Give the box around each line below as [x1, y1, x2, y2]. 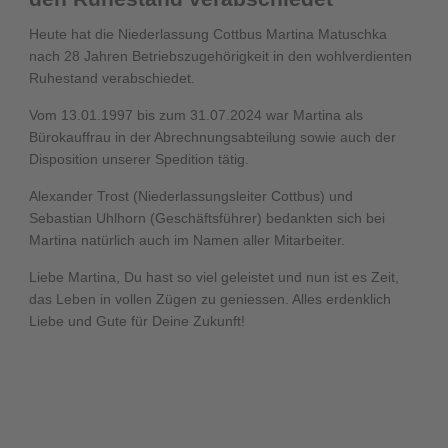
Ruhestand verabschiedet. [28, 69, 195, 86]
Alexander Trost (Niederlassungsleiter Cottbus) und [28, 187, 353, 204]
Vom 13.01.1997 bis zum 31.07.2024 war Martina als [28, 106, 363, 123]
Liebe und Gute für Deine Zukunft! [28, 312, 245, 329]
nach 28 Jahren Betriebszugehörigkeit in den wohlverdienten [28, 47, 412, 64]
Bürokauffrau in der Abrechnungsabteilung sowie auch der [28, 128, 396, 145]
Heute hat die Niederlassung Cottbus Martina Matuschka [28, 25, 387, 42]
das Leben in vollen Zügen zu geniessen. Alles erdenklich [28, 290, 391, 307]
